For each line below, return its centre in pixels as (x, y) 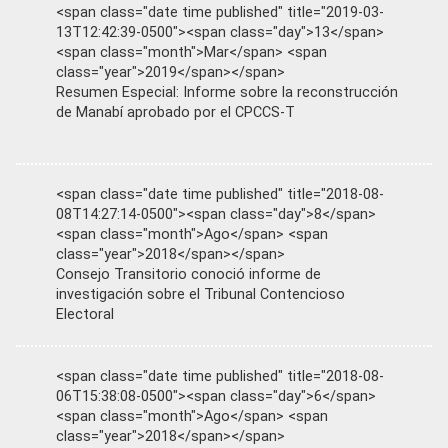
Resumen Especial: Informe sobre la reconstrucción (227, 92)
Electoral (85, 314)
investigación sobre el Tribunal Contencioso (200, 294)
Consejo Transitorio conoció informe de (188, 274)
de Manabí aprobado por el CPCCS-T (175, 112)
